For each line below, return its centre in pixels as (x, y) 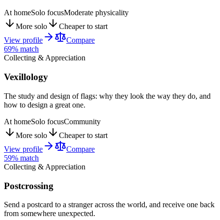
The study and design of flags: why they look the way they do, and (107, 96)
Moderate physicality (96, 13)
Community (82, 121)
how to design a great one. (45, 105)
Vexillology (26, 77)
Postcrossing (29, 186)
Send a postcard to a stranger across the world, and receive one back (109, 205)
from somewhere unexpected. (50, 214)
